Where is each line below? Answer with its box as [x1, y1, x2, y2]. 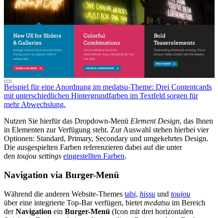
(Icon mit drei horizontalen [112, 207, 193, 216]
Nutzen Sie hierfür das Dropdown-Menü [4, 117, 130, 126]
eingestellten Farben [63, 152, 125, 161]
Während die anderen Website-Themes [4, 189, 125, 198]
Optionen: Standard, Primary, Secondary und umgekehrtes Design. [4, 134, 208, 143]
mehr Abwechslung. [4, 100, 66, 109]
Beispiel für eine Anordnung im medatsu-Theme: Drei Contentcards [4, 83, 212, 91]
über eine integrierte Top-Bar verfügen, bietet [4, 198, 144, 207]
